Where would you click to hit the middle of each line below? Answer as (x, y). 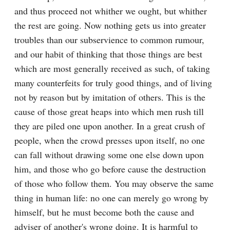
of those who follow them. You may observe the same (114, 183)
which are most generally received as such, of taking (112, 68)
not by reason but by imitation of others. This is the (110, 97)
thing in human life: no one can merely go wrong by (111, 198)
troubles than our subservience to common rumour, (109, 40)
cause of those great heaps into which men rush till (109, 111)
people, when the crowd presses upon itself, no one (110, 140)
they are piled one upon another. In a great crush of (110, 126)
